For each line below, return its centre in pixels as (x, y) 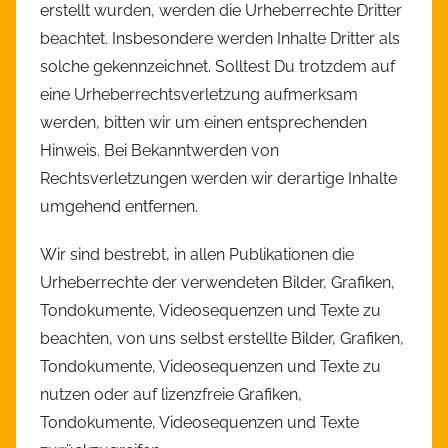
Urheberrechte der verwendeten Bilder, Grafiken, (217, 283)
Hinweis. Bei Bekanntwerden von (159, 151)
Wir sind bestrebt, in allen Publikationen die (197, 255)
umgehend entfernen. (119, 207)
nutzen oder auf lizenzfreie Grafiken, (171, 395)
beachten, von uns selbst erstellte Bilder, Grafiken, (222, 339)
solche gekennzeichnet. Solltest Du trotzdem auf (217, 67)
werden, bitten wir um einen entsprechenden (203, 123)
